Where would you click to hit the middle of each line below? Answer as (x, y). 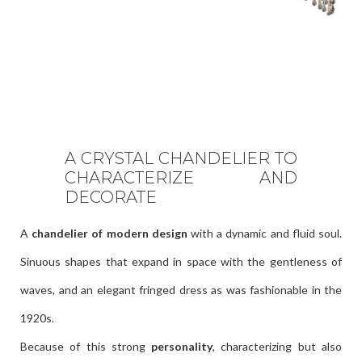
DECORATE (111, 198)
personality (182, 347)
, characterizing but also (278, 347)
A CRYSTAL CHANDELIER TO (181, 159)
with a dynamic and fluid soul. (265, 234)
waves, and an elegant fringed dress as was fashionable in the (181, 290)
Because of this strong (86, 347)
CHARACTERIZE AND (181, 178)
